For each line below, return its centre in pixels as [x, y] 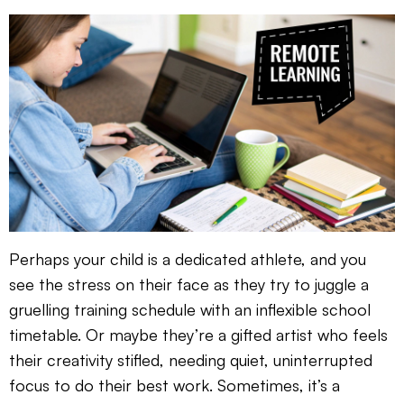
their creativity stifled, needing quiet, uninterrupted [191, 360]
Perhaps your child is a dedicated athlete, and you [188, 259]
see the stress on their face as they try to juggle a [189, 285]
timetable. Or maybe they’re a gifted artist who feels [198, 335]
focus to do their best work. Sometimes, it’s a [174, 386]
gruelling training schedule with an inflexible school [190, 310]
